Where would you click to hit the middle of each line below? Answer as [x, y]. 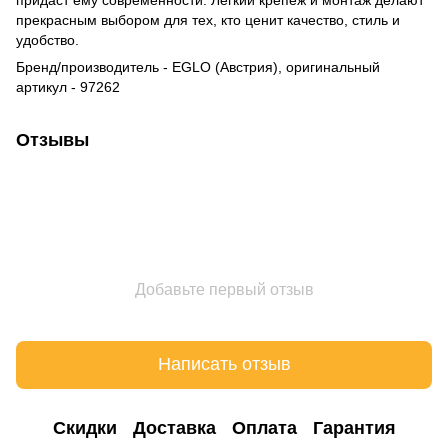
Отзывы [52, 139]
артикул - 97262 [68, 86]
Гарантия [354, 428]
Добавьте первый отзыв [224, 289]
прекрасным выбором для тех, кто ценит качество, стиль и [208, 19]
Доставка [174, 428]
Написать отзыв [224, 364]
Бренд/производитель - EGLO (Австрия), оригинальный [198, 66]
